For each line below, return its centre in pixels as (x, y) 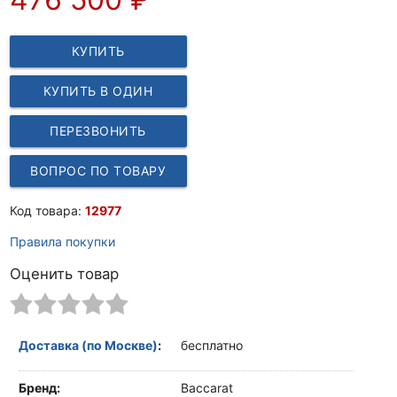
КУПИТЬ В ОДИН (98, 90)
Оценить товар (64, 273)
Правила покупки (62, 241)
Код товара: (47, 210)
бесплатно (212, 345)
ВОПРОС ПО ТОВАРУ (98, 170)
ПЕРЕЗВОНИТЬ (98, 130)
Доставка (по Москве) (88, 345)
